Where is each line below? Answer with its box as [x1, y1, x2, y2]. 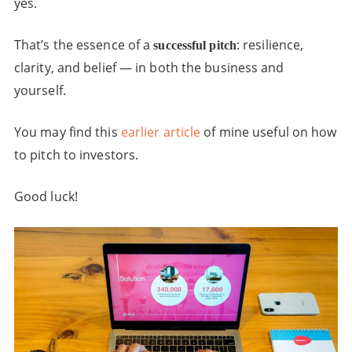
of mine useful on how [200, 123, 337, 141]
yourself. [13, 82, 66, 99]
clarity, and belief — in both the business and [13, 59, 284, 76]
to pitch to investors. [13, 146, 139, 163]
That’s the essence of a [13, 36, 154, 53]
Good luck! [13, 188, 78, 205]
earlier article [120, 123, 201, 141]
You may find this [13, 123, 121, 141]
